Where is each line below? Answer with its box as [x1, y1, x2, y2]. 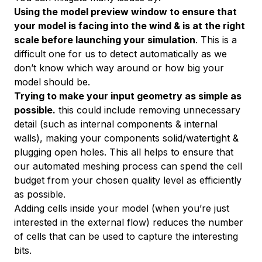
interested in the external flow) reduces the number [14, 216, 243, 228]
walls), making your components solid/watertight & [14, 132, 239, 144]
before [42, 33, 73, 46]
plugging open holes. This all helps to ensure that [14, 146, 233, 158]
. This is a [195, 33, 237, 46]
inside [70, 202, 95, 214]
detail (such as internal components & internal [14, 118, 218, 130]
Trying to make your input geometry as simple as [14, 89, 242, 102]
